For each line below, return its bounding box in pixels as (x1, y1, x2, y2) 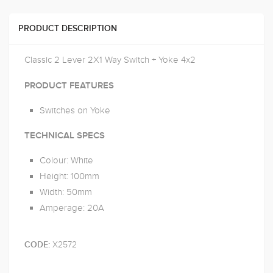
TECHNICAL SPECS (24, 131, 105, 140)
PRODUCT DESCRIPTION (18, 24, 117, 33)
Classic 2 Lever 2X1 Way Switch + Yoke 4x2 (24, 54, 196, 65)
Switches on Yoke (40, 105, 110, 116)
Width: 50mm (40, 186, 92, 197)
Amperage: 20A (40, 202, 104, 213)
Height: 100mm (40, 171, 99, 182)
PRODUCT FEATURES (24, 81, 114, 90)
